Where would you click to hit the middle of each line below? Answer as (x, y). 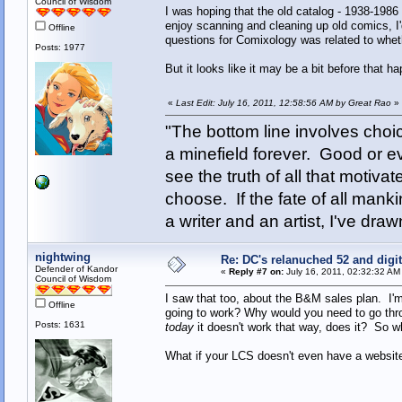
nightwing (62, 258)
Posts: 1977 (60, 48)
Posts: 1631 (60, 325)
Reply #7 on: (256, 272)
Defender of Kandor (76, 269)
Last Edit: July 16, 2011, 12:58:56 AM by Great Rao (283, 103)
